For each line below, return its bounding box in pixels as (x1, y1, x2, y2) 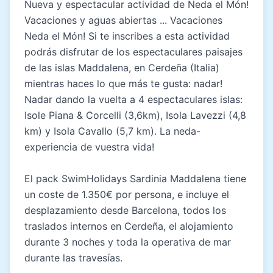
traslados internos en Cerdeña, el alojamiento (24, 220, 233, 233)
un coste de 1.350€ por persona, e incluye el (24, 188, 229, 201)
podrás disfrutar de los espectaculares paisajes (24, 46, 243, 58)
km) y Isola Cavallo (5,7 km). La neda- (24, 125, 200, 138)
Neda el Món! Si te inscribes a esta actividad (24, 30, 230, 43)
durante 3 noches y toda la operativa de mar (24, 236, 231, 249)
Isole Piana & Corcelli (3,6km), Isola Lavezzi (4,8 (24, 109, 246, 122)
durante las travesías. (24, 252, 122, 264)
